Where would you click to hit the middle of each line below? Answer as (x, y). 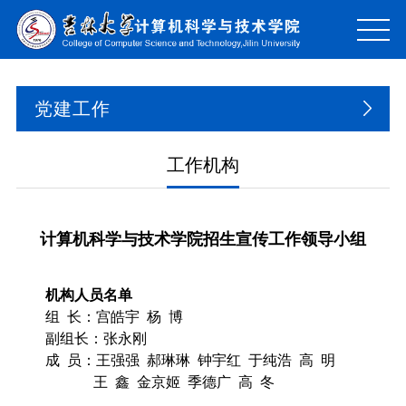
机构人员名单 (89, 295)
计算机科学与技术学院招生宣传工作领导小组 (203, 239)
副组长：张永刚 (96, 338)
